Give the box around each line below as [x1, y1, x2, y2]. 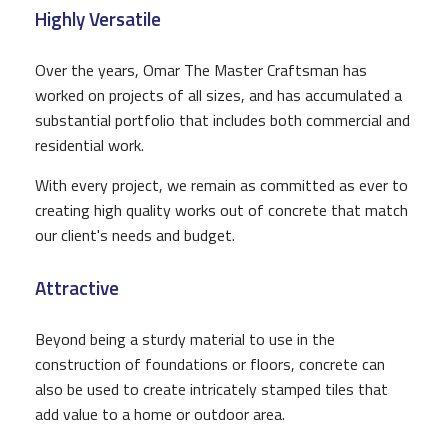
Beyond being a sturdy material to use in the [35, 326, 335, 351]
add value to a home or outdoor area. [35, 401, 285, 426]
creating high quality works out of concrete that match [35, 197, 408, 222]
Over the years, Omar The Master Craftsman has [35, 57, 367, 82]
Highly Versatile [35, 3, 161, 33]
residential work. [35, 132, 144, 157]
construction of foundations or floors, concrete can [35, 351, 385, 376]
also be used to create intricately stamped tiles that [35, 376, 388, 401]
